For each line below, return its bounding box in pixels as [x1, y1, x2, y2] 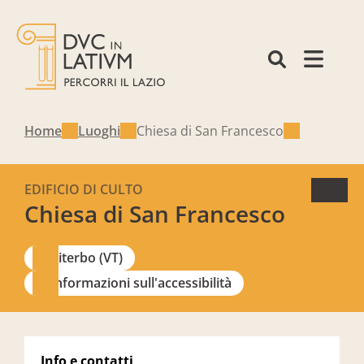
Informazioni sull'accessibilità [50, 274, 232, 292]
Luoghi [78, 122, 120, 140]
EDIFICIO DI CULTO [24, 180, 143, 198]
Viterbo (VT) [50, 249, 123, 266]
